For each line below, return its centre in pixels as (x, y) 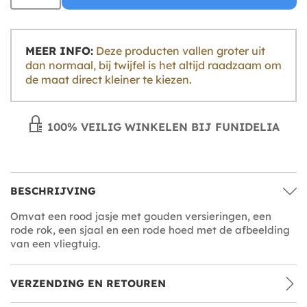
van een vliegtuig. (55, 243)
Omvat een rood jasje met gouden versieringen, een (141, 216)
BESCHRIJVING (53, 191)
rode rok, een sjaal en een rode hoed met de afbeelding (150, 230)
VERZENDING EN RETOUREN (88, 283)
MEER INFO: (59, 50)
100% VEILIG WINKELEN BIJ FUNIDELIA (162, 126)
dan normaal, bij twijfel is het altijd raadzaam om (153, 65)
